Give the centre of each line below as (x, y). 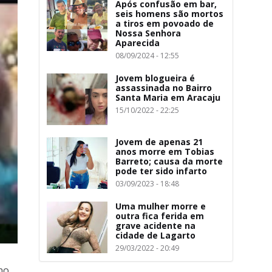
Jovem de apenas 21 (159, 142)
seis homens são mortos (169, 14)
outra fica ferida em (160, 216)
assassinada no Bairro (164, 88)
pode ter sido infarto (161, 171)
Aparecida (138, 43)
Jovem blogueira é (155, 78)
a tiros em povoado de (165, 23)
